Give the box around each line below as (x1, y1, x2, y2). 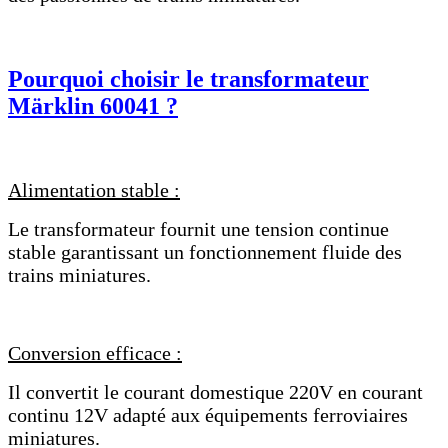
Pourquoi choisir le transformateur (8, 65, 369, 92)
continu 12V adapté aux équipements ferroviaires (8, 403, 408, 426)
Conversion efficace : (8, 341, 182, 364)
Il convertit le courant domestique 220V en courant (8, 380, 423, 403)
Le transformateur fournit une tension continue (8, 217, 389, 240)
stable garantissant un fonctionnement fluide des (8, 240, 402, 263)
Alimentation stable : (8, 178, 180, 201)
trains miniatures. (8, 263, 151, 286)
